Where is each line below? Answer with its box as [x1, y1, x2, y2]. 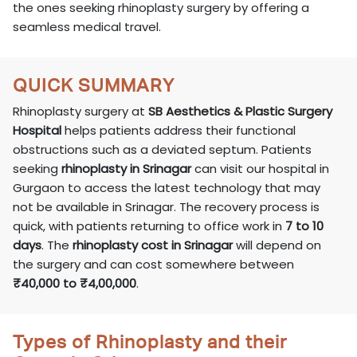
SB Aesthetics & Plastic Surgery [148, 103, 333, 120]
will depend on [233, 237, 322, 254]
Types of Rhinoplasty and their [13, 331, 288, 353]
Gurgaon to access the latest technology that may [13, 179, 321, 197]
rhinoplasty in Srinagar [61, 160, 192, 178]
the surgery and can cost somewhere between [13, 256, 295, 273]
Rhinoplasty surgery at [13, 103, 149, 120]
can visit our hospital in [191, 160, 330, 178]
